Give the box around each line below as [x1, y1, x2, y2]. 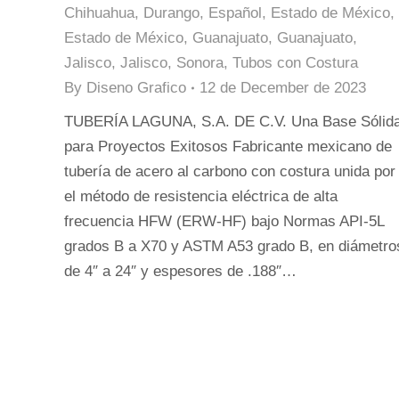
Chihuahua [64, 4, 134, 21]
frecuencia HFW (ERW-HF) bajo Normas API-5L [64, 213, 384, 230]
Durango [143, 4, 199, 21]
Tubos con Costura [232, 54, 358, 71]
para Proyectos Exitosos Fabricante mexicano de [64, 138, 392, 155]
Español [208, 4, 262, 21]
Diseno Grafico [86, 79, 186, 96]
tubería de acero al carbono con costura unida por [64, 163, 395, 180]
